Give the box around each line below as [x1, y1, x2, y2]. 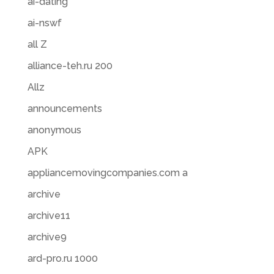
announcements [27, 103, 102, 114]
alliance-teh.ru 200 [27, 60, 113, 72]
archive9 [27, 231, 67, 243]
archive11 [27, 210, 70, 221]
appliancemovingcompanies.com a [27, 167, 188, 179]
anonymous [27, 124, 81, 136]
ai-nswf [27, 17, 62, 29]
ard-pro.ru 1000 [27, 253, 98, 264]
